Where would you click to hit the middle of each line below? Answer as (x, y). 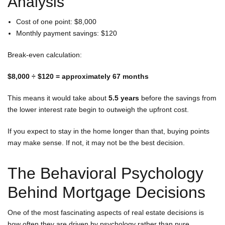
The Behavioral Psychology (105, 173)
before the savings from (178, 98)
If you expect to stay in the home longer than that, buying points (108, 131)
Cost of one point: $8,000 (56, 21)
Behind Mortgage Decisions (106, 192)
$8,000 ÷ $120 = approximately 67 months (78, 76)
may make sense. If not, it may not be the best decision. (96, 142)
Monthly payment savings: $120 (67, 33)
